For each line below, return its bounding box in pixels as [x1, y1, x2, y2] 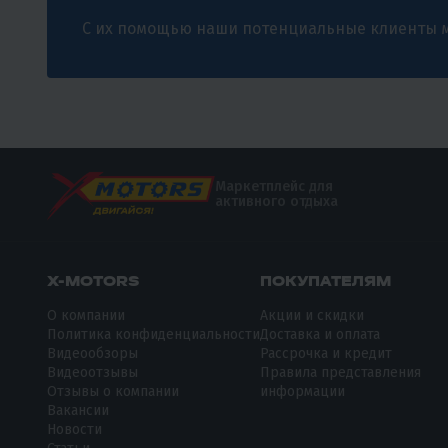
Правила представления [260, 363, 421, 381]
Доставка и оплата [260, 325, 380, 343]
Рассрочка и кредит [260, 344, 392, 362]
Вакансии [47, 401, 109, 419]
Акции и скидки [260, 306, 364, 324]
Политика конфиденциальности [47, 325, 260, 343]
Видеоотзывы [47, 363, 138, 381]
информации [260, 382, 345, 400]
